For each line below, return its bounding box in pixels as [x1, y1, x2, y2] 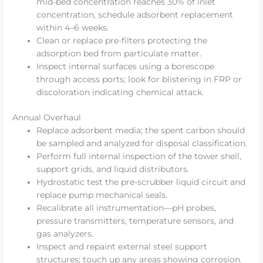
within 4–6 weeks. [36, 23, 109, 33]
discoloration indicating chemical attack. [36, 87, 204, 97]
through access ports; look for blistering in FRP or [36, 75, 242, 85]
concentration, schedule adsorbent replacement [36, 10, 234, 20]
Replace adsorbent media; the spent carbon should [36, 125, 245, 135]
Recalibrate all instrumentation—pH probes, [36, 203, 217, 213]
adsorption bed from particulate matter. [36, 49, 202, 59]
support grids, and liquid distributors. [36, 164, 190, 174]
